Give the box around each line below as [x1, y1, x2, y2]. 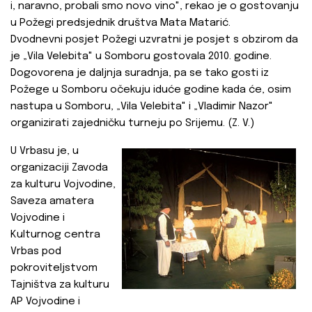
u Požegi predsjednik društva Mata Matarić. [10, 17, 231, 29]
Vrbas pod [10, 246, 61, 258]
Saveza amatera [10, 196, 94, 208]
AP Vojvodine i [10, 296, 80, 308]
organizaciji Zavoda [10, 162, 108, 174]
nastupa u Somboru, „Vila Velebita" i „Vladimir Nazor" [10, 101, 273, 113]
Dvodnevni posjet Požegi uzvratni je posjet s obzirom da [10, 34, 298, 46]
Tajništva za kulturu [10, 279, 109, 291]
